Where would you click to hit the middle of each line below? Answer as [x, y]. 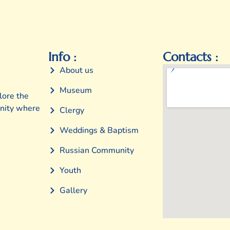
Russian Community [97, 150]
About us [77, 70]
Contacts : [191, 57]
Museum [76, 90]
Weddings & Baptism [99, 130]
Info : [62, 57]
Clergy [72, 110]
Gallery [74, 190]
